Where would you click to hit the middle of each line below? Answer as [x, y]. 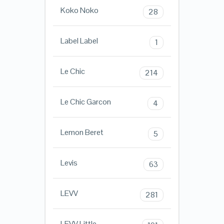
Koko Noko [79, 10]
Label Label [79, 41]
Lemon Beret [82, 132]
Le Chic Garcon [85, 102]
